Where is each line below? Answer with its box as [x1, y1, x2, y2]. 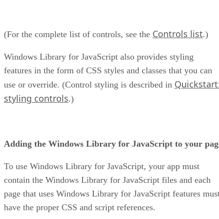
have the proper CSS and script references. [4, 202, 155, 212]
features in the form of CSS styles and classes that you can [4, 65, 212, 75]
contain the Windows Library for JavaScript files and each [4, 175, 211, 185]
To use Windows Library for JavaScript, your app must [4, 161, 199, 171]
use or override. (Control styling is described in [4, 79, 175, 89]
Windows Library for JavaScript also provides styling [4, 51, 194, 62]
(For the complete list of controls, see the [4, 29, 153, 39]
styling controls [4, 92, 68, 104]
